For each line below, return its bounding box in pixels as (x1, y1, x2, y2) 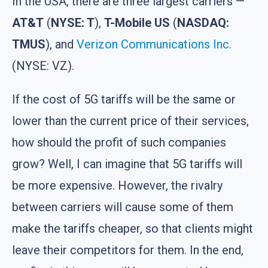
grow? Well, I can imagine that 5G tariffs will (12, 156, 242, 171)
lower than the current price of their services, (12, 113, 249, 128)
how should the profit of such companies (12, 135, 226, 150)
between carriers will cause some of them (12, 199, 233, 214)
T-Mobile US (104, 15, 170, 30)
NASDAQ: (177, 15, 229, 30)
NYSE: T (51, 15, 95, 30)
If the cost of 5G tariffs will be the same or (12, 92, 236, 106)
